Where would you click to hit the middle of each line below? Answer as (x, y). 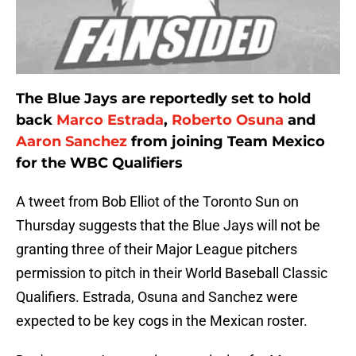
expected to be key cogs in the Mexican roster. (162, 321)
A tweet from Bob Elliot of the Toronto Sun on (157, 202)
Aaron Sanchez (72, 142)
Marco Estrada (110, 120)
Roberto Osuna (228, 120)
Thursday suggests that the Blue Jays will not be (168, 226)
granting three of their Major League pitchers (157, 250)
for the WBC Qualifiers (99, 163)
